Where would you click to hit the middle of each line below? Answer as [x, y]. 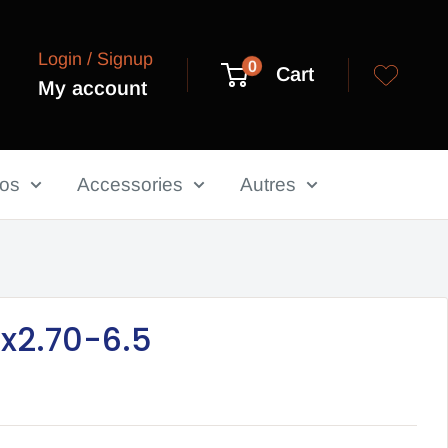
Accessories [130, 184]
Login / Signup [95, 58]
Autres [268, 184]
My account [92, 87]
